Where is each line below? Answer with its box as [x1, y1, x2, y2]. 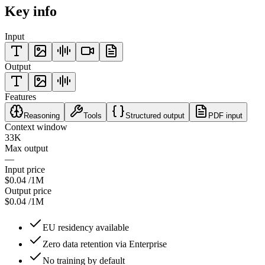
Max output [5, 143, 48, 153]
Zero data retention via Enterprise [43, 238, 167, 249]
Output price [5, 185, 51, 196]
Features [5, 91, 36, 102]
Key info [5, 3, 57, 19]
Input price [5, 164, 45, 174]
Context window [5, 121, 67, 132]
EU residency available [43, 222, 129, 232]
